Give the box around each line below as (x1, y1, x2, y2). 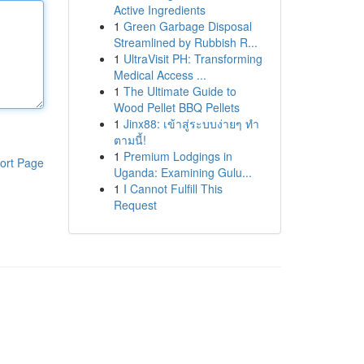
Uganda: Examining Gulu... (113, 164, 252, 180)
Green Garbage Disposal (123, 18, 252, 34)
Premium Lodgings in (123, 148, 232, 164)
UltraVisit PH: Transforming (123, 50, 262, 67)
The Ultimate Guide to (123, 83, 236, 99)
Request (113, 197, 157, 213)
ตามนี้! (113, 132, 146, 148)
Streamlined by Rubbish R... (113, 34, 258, 50)
